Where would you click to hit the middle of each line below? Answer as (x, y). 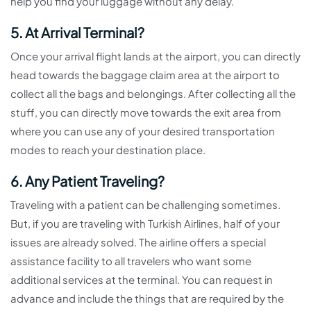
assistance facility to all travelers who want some (131, 261)
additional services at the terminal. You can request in (142, 279)
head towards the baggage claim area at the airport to (145, 75)
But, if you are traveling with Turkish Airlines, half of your (145, 223)
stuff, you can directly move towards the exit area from (146, 112)
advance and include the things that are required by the (147, 298)
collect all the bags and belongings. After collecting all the (153, 93)
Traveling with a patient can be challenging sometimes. (145, 204)
